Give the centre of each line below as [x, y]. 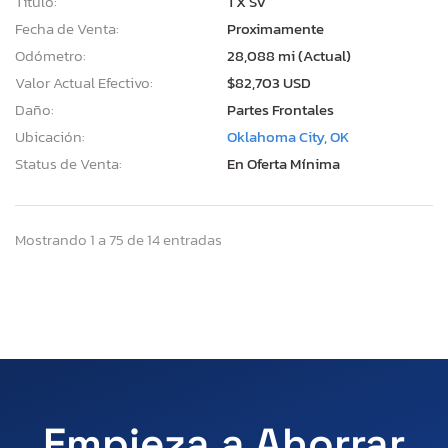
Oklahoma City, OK [288, 136]
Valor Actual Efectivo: [84, 82]
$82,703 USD [269, 82]
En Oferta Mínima [283, 163]
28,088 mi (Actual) [289, 55]
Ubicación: [50, 136]
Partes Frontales [280, 109]
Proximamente [275, 28]
